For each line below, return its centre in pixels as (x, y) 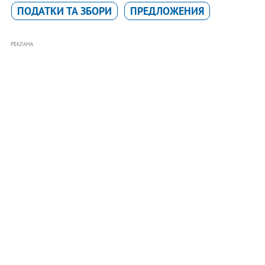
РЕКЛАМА (22, 44)
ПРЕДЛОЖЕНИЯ (167, 11)
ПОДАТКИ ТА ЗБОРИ (64, 11)
